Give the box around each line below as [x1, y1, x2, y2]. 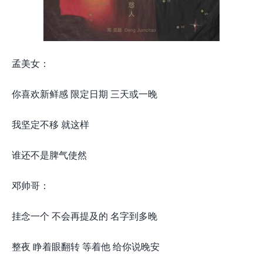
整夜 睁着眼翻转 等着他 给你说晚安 [12, 240, 160, 253]
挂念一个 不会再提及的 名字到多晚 [12, 209, 157, 222]
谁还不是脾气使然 [12, 148, 87, 161]
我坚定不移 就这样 [12, 117, 89, 131]
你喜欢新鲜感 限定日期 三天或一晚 [12, 87, 157, 100]
